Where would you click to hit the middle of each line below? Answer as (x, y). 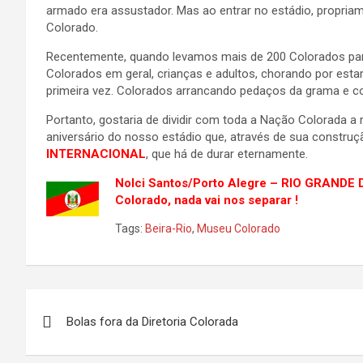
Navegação (90, 305)
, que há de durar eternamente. (227, 154)
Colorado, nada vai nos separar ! (207, 200)
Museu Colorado (239, 228)
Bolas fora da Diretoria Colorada (152, 322)
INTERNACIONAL (96, 154)
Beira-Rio (169, 228)
